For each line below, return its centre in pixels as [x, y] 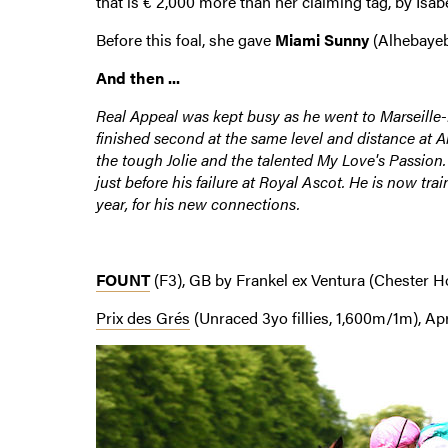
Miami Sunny [321, 39]
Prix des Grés [142, 317]
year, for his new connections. [197, 203]
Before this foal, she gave [185, 39]
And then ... [137, 77]
